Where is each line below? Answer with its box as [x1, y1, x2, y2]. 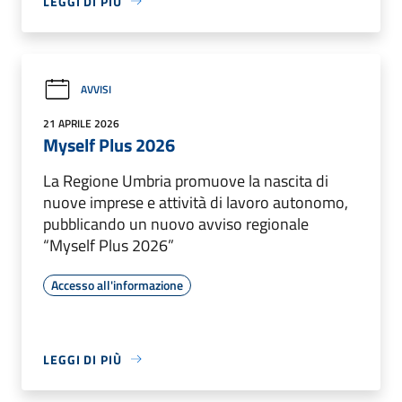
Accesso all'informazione [51, 275, 183, 294]
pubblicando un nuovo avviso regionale [43, 211, 309, 236]
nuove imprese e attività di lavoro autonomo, [43, 189, 348, 214]
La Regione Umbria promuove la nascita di [43, 168, 328, 193]
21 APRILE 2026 [43, 114, 119, 132]
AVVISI [81, 81, 111, 99]
